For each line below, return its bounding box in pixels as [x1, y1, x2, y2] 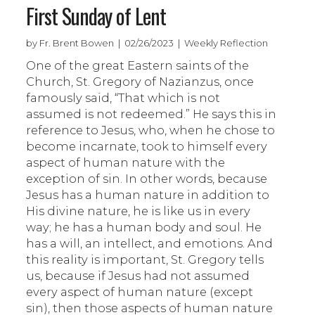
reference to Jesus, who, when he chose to [26, 122, 276, 137]
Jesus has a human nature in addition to [26, 187, 270, 202]
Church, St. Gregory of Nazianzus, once [26, 74, 255, 89]
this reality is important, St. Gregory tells [26, 252, 264, 266]
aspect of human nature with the [26, 155, 226, 169]
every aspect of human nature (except [26, 284, 254, 299]
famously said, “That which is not [26, 90, 221, 105]
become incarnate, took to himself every [26, 139, 268, 153]
